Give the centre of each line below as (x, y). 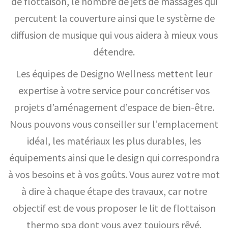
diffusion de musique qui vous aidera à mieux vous (114, 35)
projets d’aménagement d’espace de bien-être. (114, 107)
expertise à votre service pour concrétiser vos (114, 90)
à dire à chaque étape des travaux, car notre (114, 191)
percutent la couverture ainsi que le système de (114, 18)
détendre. (114, 52)
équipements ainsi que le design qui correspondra (114, 158)
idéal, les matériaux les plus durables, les (114, 141)
